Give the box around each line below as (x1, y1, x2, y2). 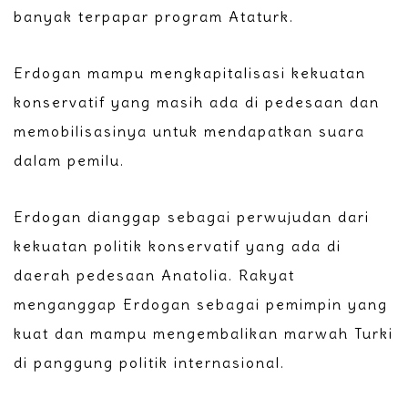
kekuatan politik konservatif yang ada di (14, 237, 342, 256)
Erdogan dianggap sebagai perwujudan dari (14, 208, 370, 227)
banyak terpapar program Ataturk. (14, 7, 294, 26)
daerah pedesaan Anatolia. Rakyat (14, 266, 295, 285)
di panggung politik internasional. (14, 353, 285, 372)
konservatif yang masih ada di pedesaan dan (14, 93, 380, 112)
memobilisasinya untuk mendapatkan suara (14, 122, 365, 141)
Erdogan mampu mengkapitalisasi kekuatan (14, 64, 366, 83)
